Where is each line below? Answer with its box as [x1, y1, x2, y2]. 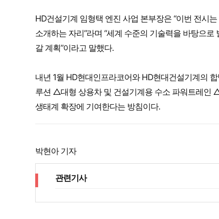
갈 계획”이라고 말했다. [35, 43, 114, 53]
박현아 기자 [35, 146, 76, 156]
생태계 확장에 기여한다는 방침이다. [35, 102, 160, 111]
